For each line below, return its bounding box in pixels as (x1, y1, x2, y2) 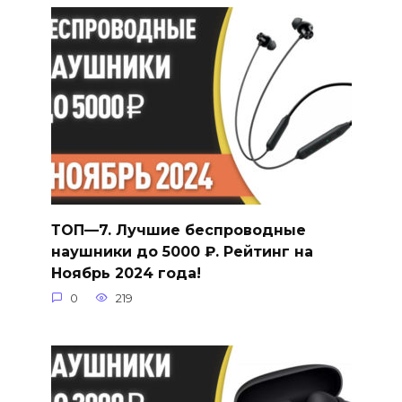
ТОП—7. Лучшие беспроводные (50, 221, 306, 239)
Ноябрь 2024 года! (50, 264, 201, 282)
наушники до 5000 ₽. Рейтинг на (50, 242, 313, 260)
